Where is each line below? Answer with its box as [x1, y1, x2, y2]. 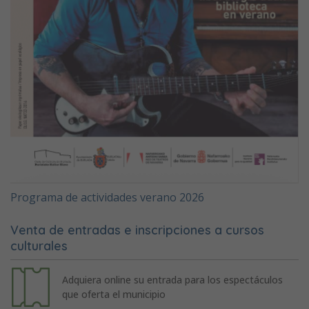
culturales [10, 238, 68, 254]
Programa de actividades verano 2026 [10, 190, 204, 206]
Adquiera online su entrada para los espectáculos [61, 272, 283, 286]
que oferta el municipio [61, 287, 166, 301]
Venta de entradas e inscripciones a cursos [10, 222, 264, 238]
